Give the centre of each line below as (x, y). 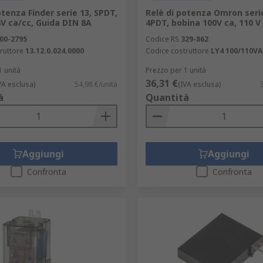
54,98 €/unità (96, 84)
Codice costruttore (177, 51)
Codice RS (162, 39)
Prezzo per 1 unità (176, 70)
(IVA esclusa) (199, 84)
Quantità (167, 97)
